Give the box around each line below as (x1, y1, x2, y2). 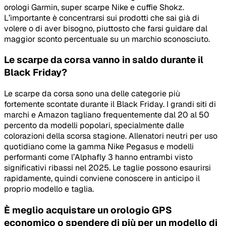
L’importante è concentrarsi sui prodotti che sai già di (4, 12, 199, 23)
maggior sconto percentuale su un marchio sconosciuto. (4, 33, 210, 44)
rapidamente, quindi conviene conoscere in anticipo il (4, 173, 200, 184)
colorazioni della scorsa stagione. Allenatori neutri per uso (4, 131, 217, 142)
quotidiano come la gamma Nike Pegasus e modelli (4, 141, 194, 152)
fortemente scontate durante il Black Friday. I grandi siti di (4, 99, 216, 110)
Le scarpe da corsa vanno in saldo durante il (4, 53, 203, 67)
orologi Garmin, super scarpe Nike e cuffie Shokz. (4, 2, 184, 13)
